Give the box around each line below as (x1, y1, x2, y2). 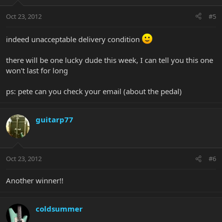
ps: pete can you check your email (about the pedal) (6, 86, 182, 96)
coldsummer (36, 204, 83, 214)
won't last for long (6, 65, 68, 75)
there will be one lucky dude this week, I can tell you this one (6, 55, 213, 65)
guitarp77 (36, 114, 73, 124)
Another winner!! (6, 175, 63, 186)
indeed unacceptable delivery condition (6, 34, 142, 44)
